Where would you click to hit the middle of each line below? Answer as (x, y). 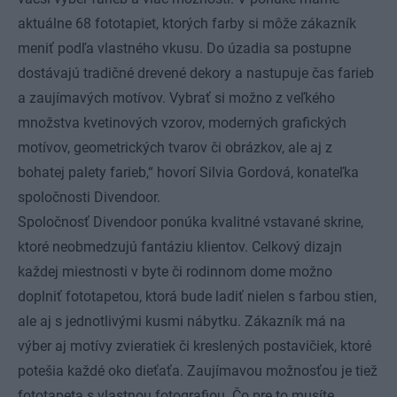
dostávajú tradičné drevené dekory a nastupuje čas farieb (196, 73)
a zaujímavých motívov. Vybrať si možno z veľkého (176, 98)
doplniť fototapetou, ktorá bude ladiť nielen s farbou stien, (197, 296)
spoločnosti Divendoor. (89, 197)
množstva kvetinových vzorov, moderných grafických (182, 123)
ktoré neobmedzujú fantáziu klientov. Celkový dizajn (180, 247)
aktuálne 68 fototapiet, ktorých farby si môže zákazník (187, 23)
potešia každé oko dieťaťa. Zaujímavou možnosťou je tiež (198, 371)
